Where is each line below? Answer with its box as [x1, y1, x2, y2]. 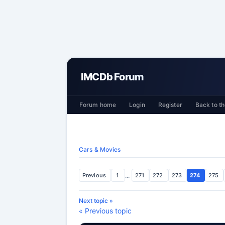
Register [158, 101, 182, 108]
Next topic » [79, 197, 113, 204]
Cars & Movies [79, 146, 121, 153]
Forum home [79, 101, 117, 108]
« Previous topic [79, 206, 132, 215]
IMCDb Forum [81, 70, 144, 83]
